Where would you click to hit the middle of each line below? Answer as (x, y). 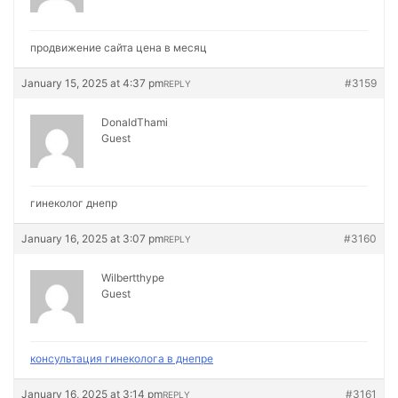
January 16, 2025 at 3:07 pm (92, 239)
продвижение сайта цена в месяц (119, 48)
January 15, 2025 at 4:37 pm (92, 83)
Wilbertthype (133, 278)
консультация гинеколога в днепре (122, 358)
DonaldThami (135, 122)
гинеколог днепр (74, 203)
